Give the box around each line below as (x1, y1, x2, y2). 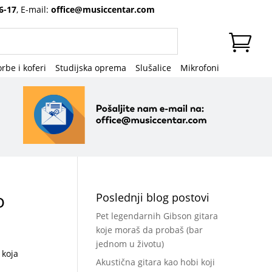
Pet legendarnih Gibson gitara (96, 209, 219, 222)
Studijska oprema (55, 61, 126, 73)
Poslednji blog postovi (96, 189, 210, 205)
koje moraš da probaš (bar (96, 223, 203, 236)
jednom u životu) (96, 237, 165, 250)
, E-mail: (16, 4, 51, 15)
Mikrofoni (180, 61, 219, 73)
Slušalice (135, 61, 171, 73)
